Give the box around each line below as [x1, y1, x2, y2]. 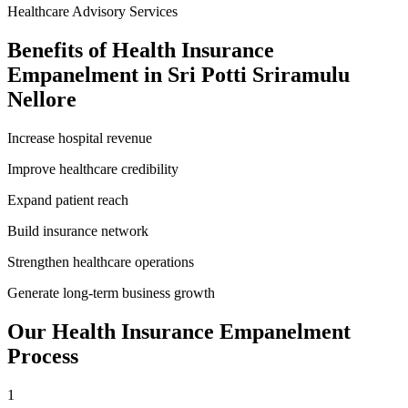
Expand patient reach [7, 191, 128, 208]
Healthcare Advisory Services [7, 3, 178, 19]
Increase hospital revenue [7, 129, 152, 146]
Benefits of [7, 37, 112, 62]
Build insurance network [7, 222, 148, 239]
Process [7, 343, 78, 368]
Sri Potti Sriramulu [168, 62, 350, 87]
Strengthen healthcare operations [7, 253, 194, 270]
